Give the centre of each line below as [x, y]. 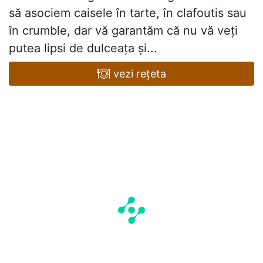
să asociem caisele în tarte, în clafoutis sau [128, 13]
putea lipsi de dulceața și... [83, 48]
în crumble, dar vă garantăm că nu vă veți [123, 31]
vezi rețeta [138, 74]
